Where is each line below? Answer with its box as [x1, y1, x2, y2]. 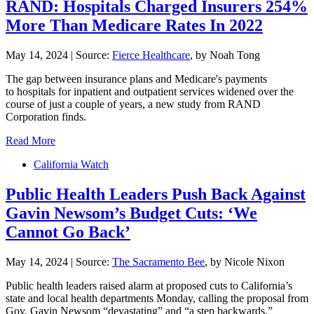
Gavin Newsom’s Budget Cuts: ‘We [6, 204, 257, 223]
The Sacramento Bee [112, 256, 205, 268]
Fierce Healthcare [112, 49, 190, 62]
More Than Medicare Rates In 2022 [6, 16, 263, 35]
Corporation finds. [6, 111, 86, 123]
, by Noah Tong [190, 49, 260, 62]
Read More [6, 135, 55, 147]
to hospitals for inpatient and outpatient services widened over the [6, 86, 294, 98]
